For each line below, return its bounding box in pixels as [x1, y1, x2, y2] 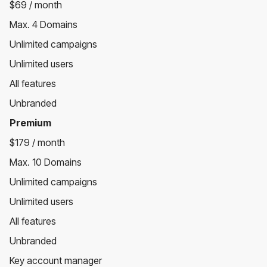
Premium [10, 116, 51, 129]
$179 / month [10, 136, 65, 148]
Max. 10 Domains [10, 156, 82, 168]
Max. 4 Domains [10, 18, 77, 30]
